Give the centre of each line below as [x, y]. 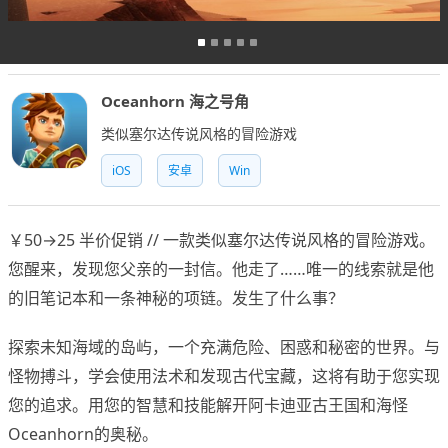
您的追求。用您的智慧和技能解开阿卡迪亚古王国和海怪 [208, 405]
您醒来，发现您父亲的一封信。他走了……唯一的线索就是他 [221, 269]
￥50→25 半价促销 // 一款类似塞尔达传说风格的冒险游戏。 [221, 240]
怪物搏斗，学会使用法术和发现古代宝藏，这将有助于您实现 [224, 376]
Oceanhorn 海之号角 [175, 101]
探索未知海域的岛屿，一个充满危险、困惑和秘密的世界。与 [224, 347]
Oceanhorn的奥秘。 [83, 434]
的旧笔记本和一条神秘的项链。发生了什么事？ [176, 298]
